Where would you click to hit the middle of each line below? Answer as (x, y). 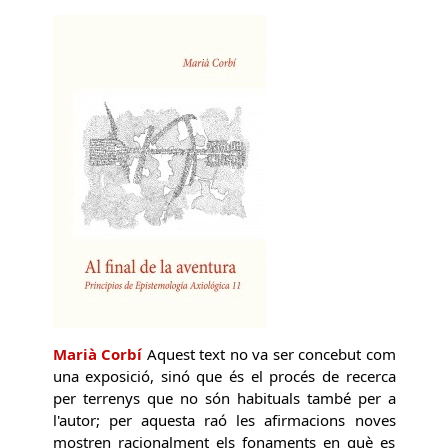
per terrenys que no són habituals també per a (224, 398)
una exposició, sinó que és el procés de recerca (224, 376)
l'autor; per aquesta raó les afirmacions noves (224, 420)
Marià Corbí (97, 354)
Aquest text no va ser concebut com (269, 354)
